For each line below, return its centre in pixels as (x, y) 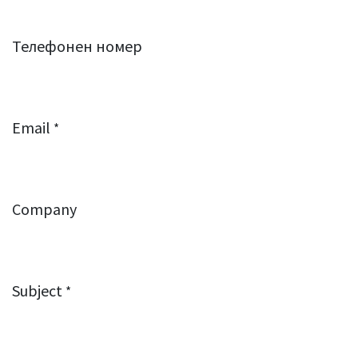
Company (44, 209)
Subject (37, 291)
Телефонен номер (77, 46)
